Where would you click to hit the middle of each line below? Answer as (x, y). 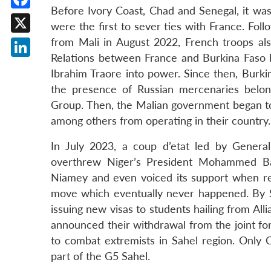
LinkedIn (41, 66)
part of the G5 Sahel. (100, 256)
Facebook (44, 18)
